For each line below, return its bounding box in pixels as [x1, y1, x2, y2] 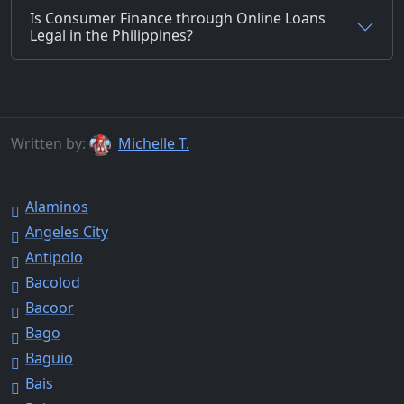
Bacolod [25, 271, 80, 292]
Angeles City [25, 221, 108, 242]
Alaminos [25, 196, 88, 216]
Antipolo [25, 246, 83, 267]
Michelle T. [118, 133, 189, 153]
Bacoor [25, 297, 74, 317]
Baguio [25, 347, 73, 368]
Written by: [11, 133, 89, 153]
